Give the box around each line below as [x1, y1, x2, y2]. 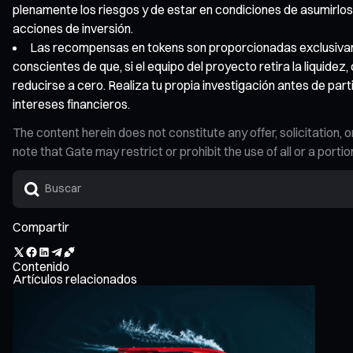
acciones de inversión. [13, 20, 133, 36]
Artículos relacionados [13, 270, 137, 287]
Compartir [13, 218, 69, 235]
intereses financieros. [13, 95, 130, 112]
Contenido [13, 258, 69, 274]
